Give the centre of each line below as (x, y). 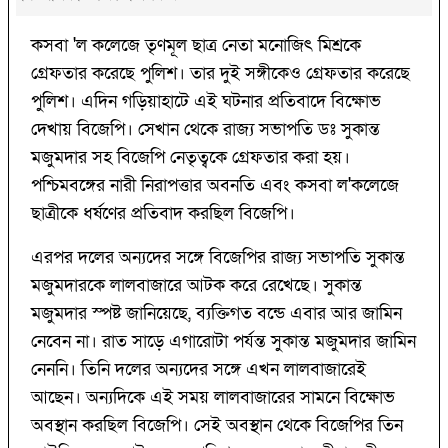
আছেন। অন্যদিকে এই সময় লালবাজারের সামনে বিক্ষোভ (213, 398)
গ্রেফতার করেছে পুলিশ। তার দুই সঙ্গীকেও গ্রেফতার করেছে (220, 74)
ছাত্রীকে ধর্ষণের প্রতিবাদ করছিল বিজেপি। (165, 214)
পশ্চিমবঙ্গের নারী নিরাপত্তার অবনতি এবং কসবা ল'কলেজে (215, 186)
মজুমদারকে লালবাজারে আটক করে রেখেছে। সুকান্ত (196, 286)
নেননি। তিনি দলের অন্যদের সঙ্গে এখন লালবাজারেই (198, 370)
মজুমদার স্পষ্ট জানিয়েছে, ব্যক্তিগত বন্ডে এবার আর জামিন (216, 314)
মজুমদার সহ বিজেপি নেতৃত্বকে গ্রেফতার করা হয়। (190, 158)
